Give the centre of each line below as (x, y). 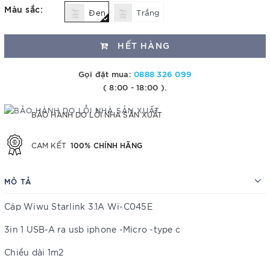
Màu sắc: (24, 9)
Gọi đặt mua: (106, 74)
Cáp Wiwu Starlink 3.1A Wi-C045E (78, 206)
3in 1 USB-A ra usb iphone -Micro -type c (92, 229)
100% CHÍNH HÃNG (106, 144)
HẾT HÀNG (142, 45)
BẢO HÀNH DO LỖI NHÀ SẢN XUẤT (97, 114)
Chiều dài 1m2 (34, 252)
